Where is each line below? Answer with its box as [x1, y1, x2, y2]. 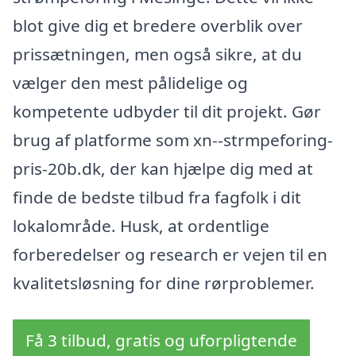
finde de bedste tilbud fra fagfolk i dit [13, 186, 301, 209]
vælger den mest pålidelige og [13, 72, 248, 95]
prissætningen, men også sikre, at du [13, 43, 302, 66]
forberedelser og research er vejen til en [13, 243, 327, 266]
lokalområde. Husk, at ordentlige [13, 215, 269, 238]
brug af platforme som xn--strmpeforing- [13, 129, 333, 152]
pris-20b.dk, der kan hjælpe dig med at [13, 157, 313, 180]
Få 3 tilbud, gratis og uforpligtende [25, 329, 297, 352]
